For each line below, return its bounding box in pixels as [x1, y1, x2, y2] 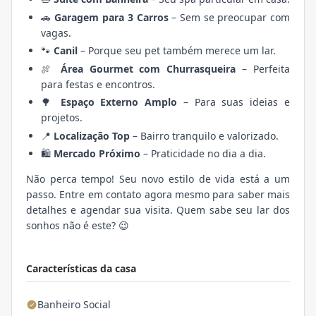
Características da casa [26, 262, 136, 276]
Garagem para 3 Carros [54, 10, 169, 24]
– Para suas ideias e [177, 95, 291, 109]
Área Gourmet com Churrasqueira [60, 61, 236, 75]
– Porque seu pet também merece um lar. [78, 44, 276, 58]
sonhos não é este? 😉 [26, 219, 129, 233]
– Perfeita [236, 61, 291, 75]
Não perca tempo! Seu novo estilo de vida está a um [26, 172, 290, 186]
